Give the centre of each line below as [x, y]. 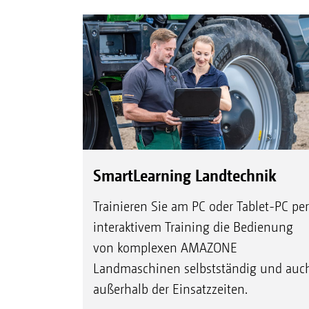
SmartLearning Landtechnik [185, 175]
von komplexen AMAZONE [165, 248]
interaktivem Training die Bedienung [193, 227]
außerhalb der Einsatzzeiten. [170, 289]
